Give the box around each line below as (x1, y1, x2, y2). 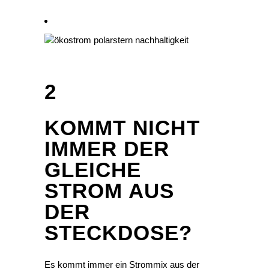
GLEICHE (44, 158, 142, 182)
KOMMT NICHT (44, 116, 200, 140)
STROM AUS (44, 179, 175, 203)
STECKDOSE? (44, 221, 193, 245)
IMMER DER (44, 137, 170, 161)
